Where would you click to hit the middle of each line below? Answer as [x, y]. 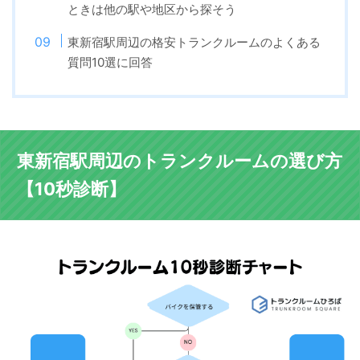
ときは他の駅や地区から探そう [152, 10]
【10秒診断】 [72, 189]
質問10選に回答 [110, 63]
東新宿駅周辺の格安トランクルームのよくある [194, 43]
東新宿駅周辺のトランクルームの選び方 [180, 161]
